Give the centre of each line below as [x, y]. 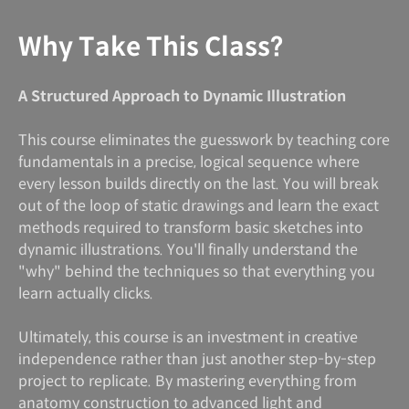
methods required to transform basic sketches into [191, 227]
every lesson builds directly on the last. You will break [199, 184]
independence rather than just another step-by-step [197, 359]
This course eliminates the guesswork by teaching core [204, 140]
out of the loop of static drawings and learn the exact [199, 205]
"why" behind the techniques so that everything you [197, 271]
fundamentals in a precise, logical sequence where [189, 162]
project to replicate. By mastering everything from [188, 381]
